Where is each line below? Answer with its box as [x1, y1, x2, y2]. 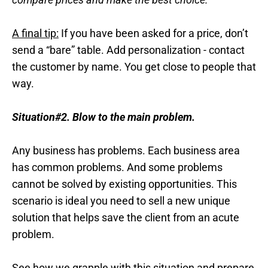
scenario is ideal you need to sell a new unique [12, 194, 230, 208]
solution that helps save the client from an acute [12, 211, 239, 224]
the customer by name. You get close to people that [12, 60, 256, 74]
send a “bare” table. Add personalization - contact [12, 44, 245, 57]
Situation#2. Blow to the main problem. [12, 111, 195, 124]
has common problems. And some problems [12, 161, 223, 174]
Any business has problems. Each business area [12, 144, 240, 157]
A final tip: [12, 27, 59, 40]
